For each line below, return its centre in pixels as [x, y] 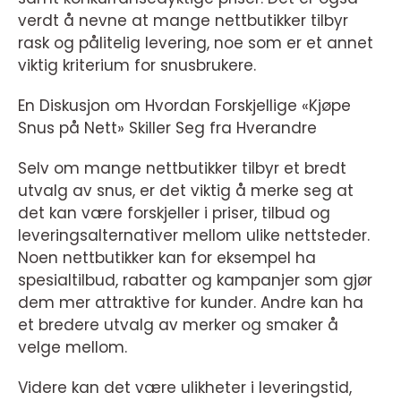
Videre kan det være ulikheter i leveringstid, [185, 388]
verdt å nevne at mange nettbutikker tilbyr [183, 21]
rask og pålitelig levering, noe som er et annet [196, 43]
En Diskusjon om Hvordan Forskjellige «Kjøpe [184, 106]
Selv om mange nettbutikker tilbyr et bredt [182, 169]
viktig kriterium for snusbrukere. [137, 66]
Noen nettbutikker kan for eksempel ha [167, 258]
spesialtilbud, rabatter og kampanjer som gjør [195, 281]
